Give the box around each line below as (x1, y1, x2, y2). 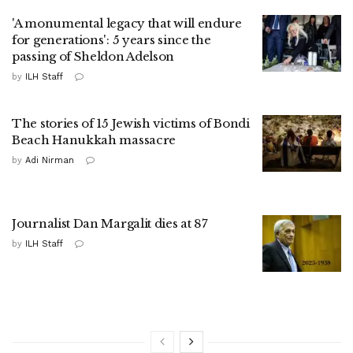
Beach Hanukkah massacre (12, 132, 176, 148)
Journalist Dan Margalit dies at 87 (12, 216, 208, 232)
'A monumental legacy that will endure (12, 16, 242, 32)
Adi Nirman (25, 155, 74, 166)
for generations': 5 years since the (12, 32, 211, 48)
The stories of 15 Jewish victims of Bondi (12, 116, 250, 132)
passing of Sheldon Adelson (12, 49, 175, 65)
